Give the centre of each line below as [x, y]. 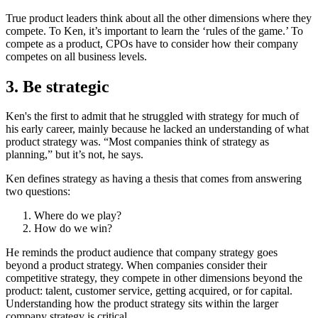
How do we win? [73, 229]
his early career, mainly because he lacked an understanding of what [157, 129]
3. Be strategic [57, 86]
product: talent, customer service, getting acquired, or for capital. [149, 291]
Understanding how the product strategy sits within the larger [142, 304]
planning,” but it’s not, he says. [76, 155]
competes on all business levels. [76, 56]
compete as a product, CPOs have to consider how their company [152, 43]
